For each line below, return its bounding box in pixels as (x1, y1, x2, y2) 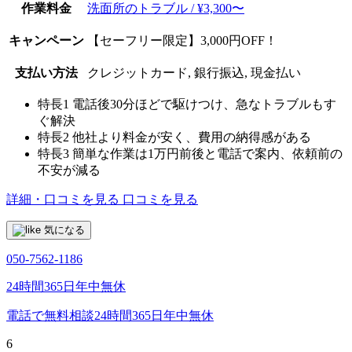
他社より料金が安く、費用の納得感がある (72, 130, 311, 144)
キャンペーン (9, 33, 84, 47)
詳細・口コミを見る (6, 192, 119, 206)
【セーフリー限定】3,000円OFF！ (87, 33, 277, 47)
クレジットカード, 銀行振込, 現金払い (87, 65, 301, 79)
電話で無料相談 (6, 308, 94, 322)
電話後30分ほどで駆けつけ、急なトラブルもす (72, 97, 336, 111)
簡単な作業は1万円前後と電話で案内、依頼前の (72, 146, 343, 160)
